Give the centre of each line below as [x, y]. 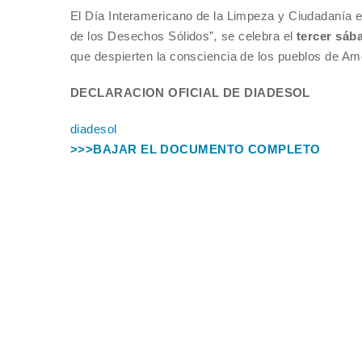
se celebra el [257, 36]
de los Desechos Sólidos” [142, 36]
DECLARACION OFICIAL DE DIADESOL [190, 93]
